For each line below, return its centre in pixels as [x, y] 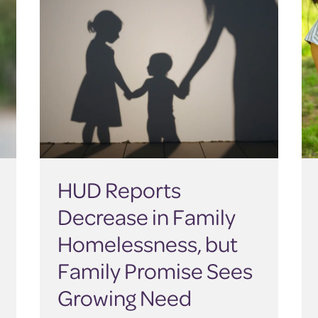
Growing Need [126, 298]
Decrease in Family [146, 217]
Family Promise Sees [155, 271]
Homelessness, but [147, 244]
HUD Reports [119, 190]
